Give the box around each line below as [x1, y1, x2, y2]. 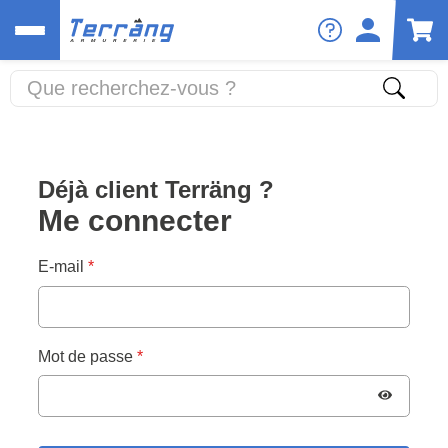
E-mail [38, 258, 85, 276]
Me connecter [38, 204, 233, 238]
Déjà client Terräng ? [38, 176, 275, 204]
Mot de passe [38, 347, 134, 365]
